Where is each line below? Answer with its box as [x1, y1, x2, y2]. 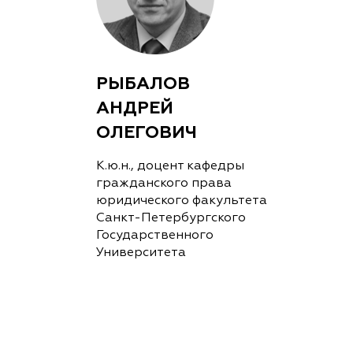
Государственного [96, 229, 214, 242]
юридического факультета [96, 194, 267, 207]
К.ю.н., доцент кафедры [96, 159, 244, 173]
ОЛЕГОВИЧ [96, 121, 197, 143]
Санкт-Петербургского [96, 211, 246, 225]
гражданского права [96, 176, 232, 190]
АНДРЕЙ [96, 96, 173, 119]
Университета [96, 246, 186, 259]
